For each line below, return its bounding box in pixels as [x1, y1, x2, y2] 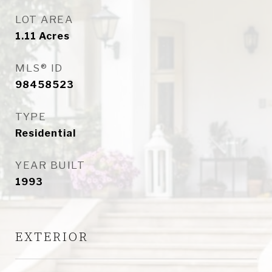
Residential [15, 127, 76, 139]
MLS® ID [15, 62, 63, 74]
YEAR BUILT [15, 159, 85, 171]
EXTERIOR [15, 229, 89, 245]
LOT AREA [15, 13, 73, 25]
